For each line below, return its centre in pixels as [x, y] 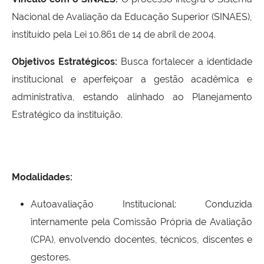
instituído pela [43, 35]
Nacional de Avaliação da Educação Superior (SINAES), [132, 17]
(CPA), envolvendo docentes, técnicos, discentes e [141, 240]
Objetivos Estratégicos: [65, 62]
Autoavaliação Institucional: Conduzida [141, 204]
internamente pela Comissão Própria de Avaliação [141, 222]
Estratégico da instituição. [67, 115]
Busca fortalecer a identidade [185, 62]
